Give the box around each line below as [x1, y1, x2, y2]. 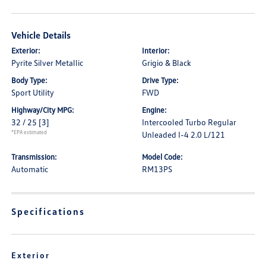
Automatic [11, 164, 49, 174]
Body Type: [11, 75, 48, 85]
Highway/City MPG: [11, 105, 75, 115]
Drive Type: [142, 75, 179, 85]
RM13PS [142, 164, 172, 174]
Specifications [11, 205, 85, 217]
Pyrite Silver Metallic [11, 58, 84, 68]
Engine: [142, 105, 167, 115]
